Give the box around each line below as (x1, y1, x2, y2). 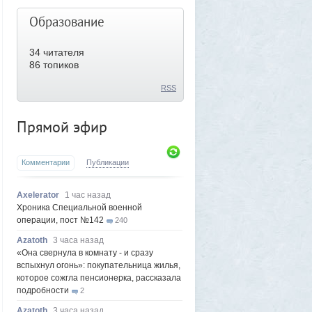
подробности (17, 286, 69, 295)
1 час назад (65, 190, 111, 200)
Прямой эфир (17, 117, 107, 136)
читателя (40, 47, 84, 58)
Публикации (86, 158, 129, 166)
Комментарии (22, 158, 70, 166)
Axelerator (17, 190, 59, 200)
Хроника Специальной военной (17, 203, 142, 212)
